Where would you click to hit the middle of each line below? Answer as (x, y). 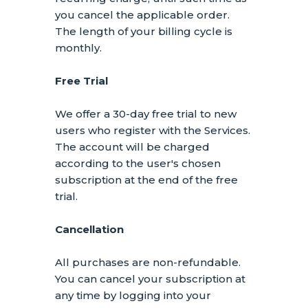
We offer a (84, 114)
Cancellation (89, 229)
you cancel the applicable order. (142, 15)
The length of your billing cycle (140, 31)
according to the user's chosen (138, 163)
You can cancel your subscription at (150, 279)
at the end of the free (180, 180)
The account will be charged (132, 147)
